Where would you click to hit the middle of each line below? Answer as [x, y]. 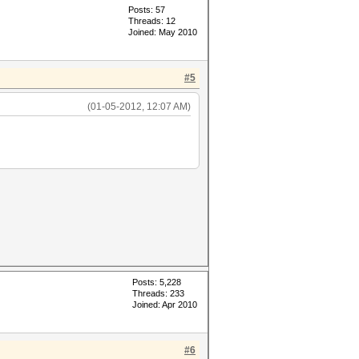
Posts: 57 [147, 10]
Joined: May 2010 [163, 32]
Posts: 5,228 [157, 282]
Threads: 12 [152, 21]
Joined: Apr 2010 [165, 305]
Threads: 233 [158, 293]
